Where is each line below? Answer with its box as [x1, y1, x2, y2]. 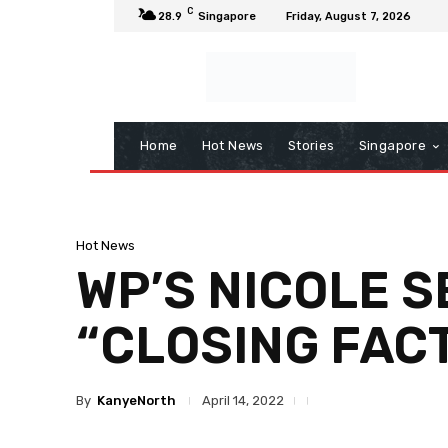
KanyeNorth [97, 392, 176, 408]
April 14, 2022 [202, 393, 284, 409]
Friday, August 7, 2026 [286, 9, 411, 23]
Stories [287, 138, 335, 154]
